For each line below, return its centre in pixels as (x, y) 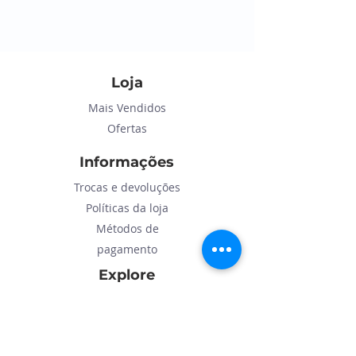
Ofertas (127, 129)
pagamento (127, 250)
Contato (127, 320)
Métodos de (127, 229)
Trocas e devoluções (127, 188)
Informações (126, 163)
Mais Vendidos (127, 108)
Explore (126, 275)
